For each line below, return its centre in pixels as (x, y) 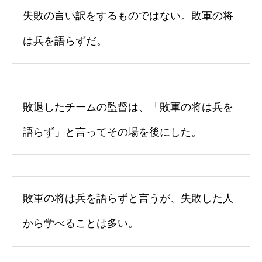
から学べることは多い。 (81, 224)
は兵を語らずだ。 (65, 41)
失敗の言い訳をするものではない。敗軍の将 (128, 15)
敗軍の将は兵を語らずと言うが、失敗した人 (128, 199)
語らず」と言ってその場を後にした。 (112, 132)
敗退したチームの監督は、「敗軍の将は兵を (128, 107)
